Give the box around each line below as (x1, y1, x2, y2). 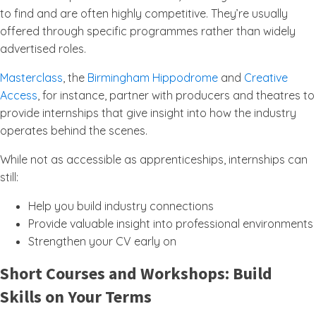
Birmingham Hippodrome (87, 71, 218, 85)
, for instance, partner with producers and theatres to (37, 88, 315, 102)
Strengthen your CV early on (28, 234, 176, 248)
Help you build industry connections (28, 199, 214, 213)
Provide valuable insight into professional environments (28, 217, 313, 231)
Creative (244, 71, 288, 85)
